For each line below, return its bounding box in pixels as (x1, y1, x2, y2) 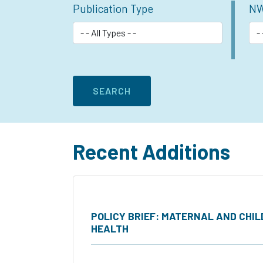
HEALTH (91, 222, 129, 235)
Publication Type (73, 2, 153, 16)
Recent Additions (73, 139, 230, 164)
